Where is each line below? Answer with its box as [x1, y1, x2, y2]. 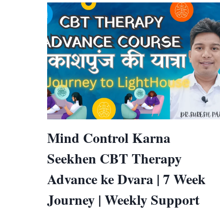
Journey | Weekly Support [47, 190, 199, 210]
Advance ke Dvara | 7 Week [47, 169, 206, 190]
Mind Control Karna [47, 128, 170, 148]
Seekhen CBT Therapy [47, 148, 182, 169]
